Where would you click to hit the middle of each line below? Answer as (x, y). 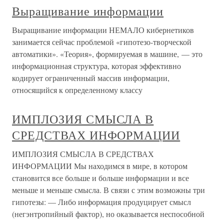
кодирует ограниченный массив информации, (91, 77)
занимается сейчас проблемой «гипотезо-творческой (102, 41)
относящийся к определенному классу (77, 89)
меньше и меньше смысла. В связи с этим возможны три (108, 189)
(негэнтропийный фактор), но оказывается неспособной (108, 213)
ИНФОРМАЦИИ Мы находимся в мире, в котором (100, 165)
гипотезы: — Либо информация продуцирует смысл (101, 201)
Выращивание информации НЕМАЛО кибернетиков (103, 29)
